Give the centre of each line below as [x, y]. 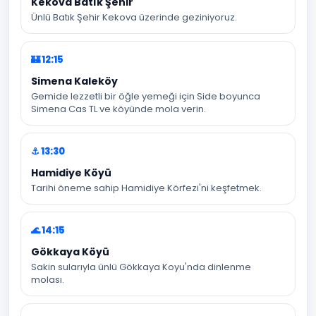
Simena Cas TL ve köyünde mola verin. [119, 109]
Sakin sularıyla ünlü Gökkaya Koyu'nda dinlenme [141, 267]
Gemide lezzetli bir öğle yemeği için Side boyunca [146, 96]
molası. [48, 280]
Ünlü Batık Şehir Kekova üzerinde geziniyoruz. [134, 17]
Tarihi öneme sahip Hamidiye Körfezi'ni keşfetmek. [146, 188]
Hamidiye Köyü [71, 173]
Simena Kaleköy [74, 81]
